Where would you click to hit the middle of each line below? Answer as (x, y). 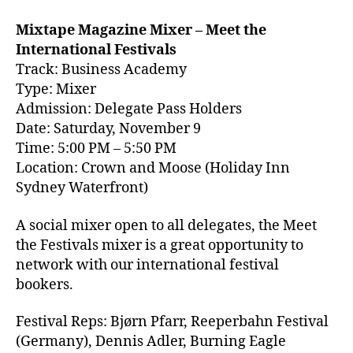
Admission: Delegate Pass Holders (129, 109)
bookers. (45, 284)
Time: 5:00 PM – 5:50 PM (96, 149)
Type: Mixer (56, 89)
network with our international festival (147, 265)
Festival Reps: (61, 322)
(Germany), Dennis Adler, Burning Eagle (151, 342)
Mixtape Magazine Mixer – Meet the (141, 30)
